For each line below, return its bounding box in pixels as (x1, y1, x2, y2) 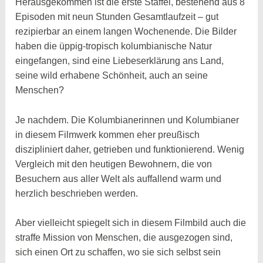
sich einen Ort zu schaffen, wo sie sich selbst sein (15, 247, 221, 258)
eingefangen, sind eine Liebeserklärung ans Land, (15, 56, 224, 66)
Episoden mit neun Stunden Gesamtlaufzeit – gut (15, 12, 219, 22)
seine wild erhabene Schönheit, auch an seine (15, 70, 208, 81)
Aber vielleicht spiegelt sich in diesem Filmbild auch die (15, 218, 247, 228)
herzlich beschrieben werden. (15, 188, 139, 198)
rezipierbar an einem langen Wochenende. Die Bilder (15, 26, 237, 37)
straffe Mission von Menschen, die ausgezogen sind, (15, 232, 233, 243)
